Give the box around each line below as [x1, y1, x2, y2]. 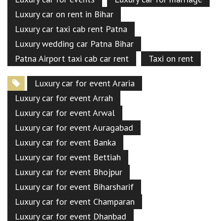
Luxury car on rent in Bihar [15, 8, 113, 20]
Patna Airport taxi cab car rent [15, 52, 129, 64]
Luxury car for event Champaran [15, 195, 135, 207]
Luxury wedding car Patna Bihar [15, 37, 134, 49]
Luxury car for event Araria [35, 77, 135, 89]
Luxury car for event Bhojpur [15, 166, 122, 178]
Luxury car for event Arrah [15, 92, 113, 104]
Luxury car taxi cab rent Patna [15, 23, 127, 35]
